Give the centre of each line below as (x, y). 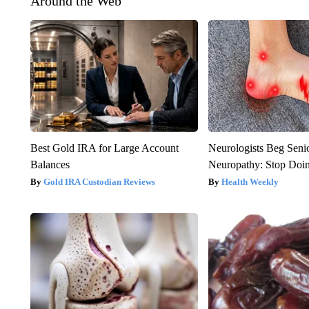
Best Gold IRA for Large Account (104, 148)
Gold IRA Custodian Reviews (99, 181)
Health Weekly (250, 181)
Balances (50, 164)
